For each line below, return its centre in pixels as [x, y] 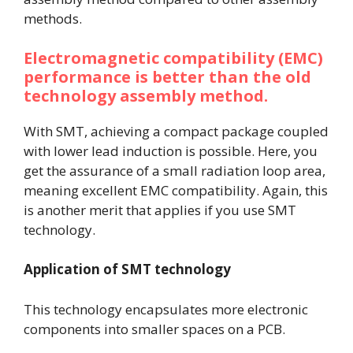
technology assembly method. [146, 95]
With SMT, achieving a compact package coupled [176, 131]
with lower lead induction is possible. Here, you [171, 150]
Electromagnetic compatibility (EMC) [173, 58]
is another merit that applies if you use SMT [160, 210]
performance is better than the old [167, 76]
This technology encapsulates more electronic [166, 309]
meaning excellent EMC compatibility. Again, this [176, 190]
